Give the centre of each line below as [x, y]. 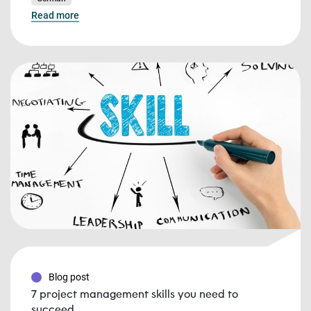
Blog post [69, 277]
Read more [55, 15]
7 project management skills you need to [135, 294]
